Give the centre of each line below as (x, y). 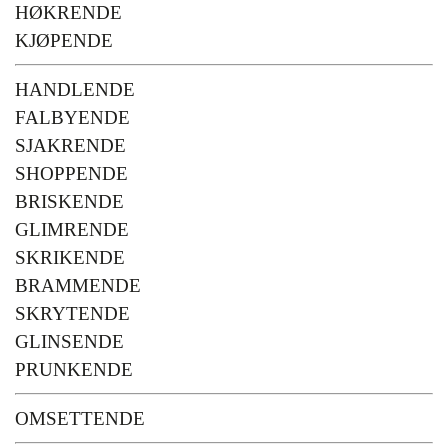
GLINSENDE (69, 341)
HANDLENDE (75, 89)
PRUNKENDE (74, 369)
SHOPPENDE (71, 173)
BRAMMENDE (78, 285)
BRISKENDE (69, 201)
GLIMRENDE (72, 229)
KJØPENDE (64, 40)
